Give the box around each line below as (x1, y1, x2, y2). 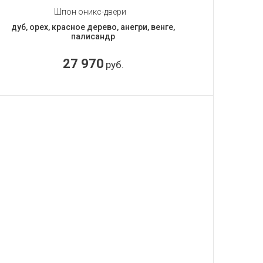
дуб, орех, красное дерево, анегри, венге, (11, 22, 176, 32)
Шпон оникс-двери (54, 6, 127, 16)
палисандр (71, 31, 116, 41)
